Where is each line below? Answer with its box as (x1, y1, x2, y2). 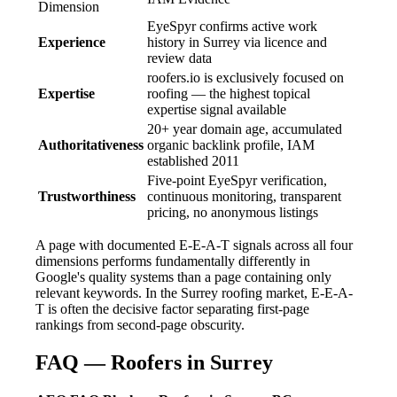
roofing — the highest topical (147, 85, 310, 101)
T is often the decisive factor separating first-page (35, 300, 309, 316)
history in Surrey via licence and (147, 34, 327, 50)
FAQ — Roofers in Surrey (35, 350, 273, 374)
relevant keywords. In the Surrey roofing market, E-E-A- (35, 284, 353, 300)
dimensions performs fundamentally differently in (35, 253, 310, 269)
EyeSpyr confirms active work (147, 18, 317, 34)
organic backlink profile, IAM (147, 136, 315, 152)
